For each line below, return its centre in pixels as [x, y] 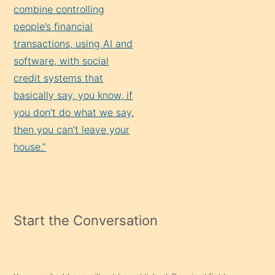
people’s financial [53, 26]
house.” [30, 146]
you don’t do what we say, [74, 112]
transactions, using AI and [73, 43]
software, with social [61, 60]
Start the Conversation [86, 220]
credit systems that [59, 78]
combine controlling [59, 9]
